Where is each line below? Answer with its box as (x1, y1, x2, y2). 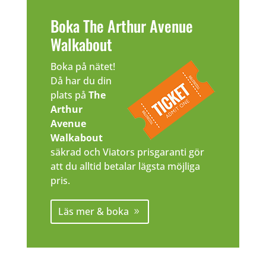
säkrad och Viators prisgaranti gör (50, 145, 204, 159)
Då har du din (50, 74, 112, 88)
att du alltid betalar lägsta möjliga (50, 160, 200, 173)
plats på (50, 88, 88, 102)
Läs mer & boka (58, 204, 129, 218)
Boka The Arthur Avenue (50, 14, 193, 38)
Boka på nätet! (50, 60, 115, 74)
